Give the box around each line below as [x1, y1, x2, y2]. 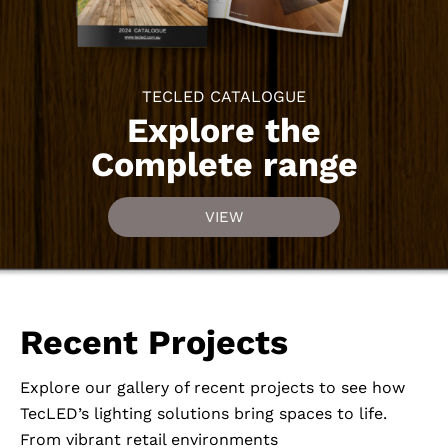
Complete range [90, 144, 358, 185]
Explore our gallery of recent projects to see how [20, 378, 405, 398]
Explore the [127, 110, 321, 151]
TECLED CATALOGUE [142, 87, 306, 107]
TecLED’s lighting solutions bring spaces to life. [20, 404, 387, 424]
